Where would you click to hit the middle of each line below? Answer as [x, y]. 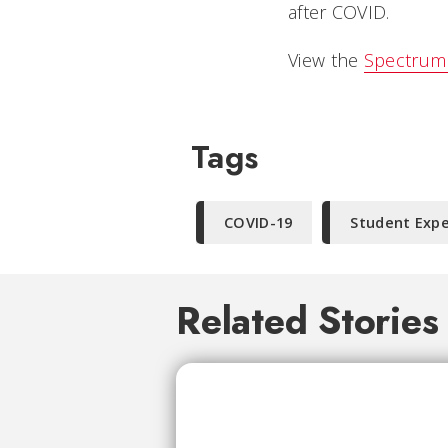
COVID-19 [258, 222]
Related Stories [307, 321]
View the [326, 60]
